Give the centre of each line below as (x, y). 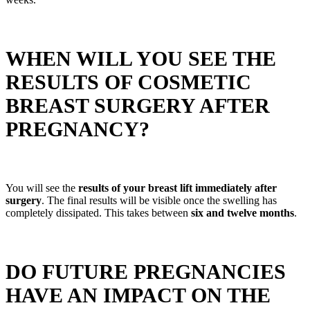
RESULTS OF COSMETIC (128, 82)
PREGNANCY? (77, 129)
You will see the (42, 188)
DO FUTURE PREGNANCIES (146, 271)
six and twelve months (243, 212)
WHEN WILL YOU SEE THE (141, 58)
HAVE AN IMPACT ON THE (138, 295)
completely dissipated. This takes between (98, 212)
